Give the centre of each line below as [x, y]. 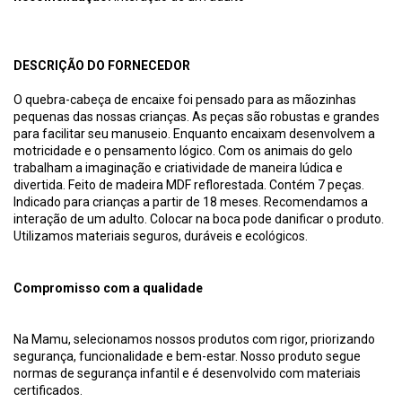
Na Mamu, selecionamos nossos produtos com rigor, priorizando [194, 339]
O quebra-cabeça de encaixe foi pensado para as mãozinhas [185, 99]
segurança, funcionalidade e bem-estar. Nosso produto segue [187, 356]
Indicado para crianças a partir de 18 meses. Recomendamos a [191, 201]
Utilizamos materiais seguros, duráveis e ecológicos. [161, 236]
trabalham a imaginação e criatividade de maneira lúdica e [178, 167]
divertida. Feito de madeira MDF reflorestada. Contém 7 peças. [189, 184]
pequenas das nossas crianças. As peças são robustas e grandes [197, 116]
